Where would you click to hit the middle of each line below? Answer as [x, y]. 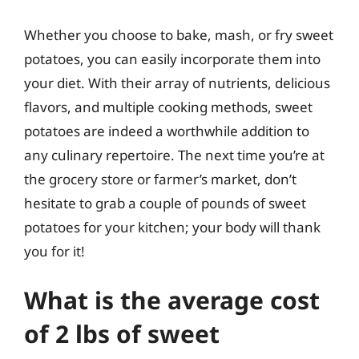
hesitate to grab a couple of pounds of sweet [165, 203]
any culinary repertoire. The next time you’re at [174, 155]
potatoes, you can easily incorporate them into [172, 58]
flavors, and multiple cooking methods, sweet [168, 107]
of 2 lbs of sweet [122, 334]
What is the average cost [172, 300]
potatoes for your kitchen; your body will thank [172, 227]
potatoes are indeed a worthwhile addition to [167, 131]
